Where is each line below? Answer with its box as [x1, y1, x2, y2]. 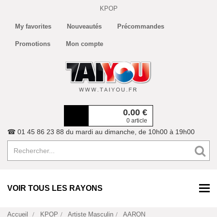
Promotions [15, 40, 50, 47]
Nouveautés [67, 23, 102, 30]
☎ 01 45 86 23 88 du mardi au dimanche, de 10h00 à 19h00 [7, 128, 195, 136]
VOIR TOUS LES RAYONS [7, 184, 103, 192]
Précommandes [117, 23, 164, 30]
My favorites [15, 23, 51, 30]
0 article [126, 117, 147, 124]
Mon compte [66, 40, 103, 47]
